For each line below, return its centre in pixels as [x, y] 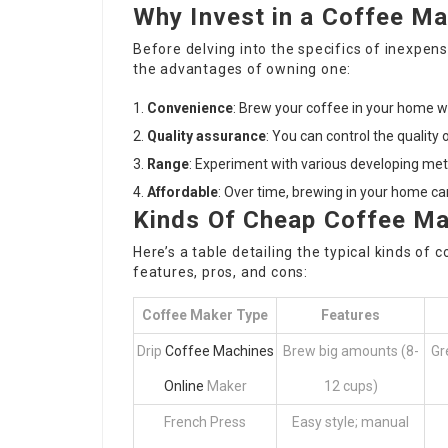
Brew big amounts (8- [350, 350]
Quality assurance [206, 135]
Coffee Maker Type [205, 314]
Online [183, 385]
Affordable [182, 191]
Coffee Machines [219, 350]
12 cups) [350, 385]
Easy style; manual [350, 421]
